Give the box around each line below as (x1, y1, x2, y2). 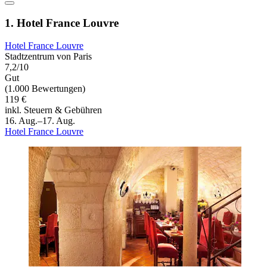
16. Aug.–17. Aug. (5, 116, 75, 126)
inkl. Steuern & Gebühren (5, 105, 102, 116)
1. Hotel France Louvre (5, 16, 119, 29)
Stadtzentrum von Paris (5, 51, 92, 62)
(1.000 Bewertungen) (5, 83, 85, 94)
